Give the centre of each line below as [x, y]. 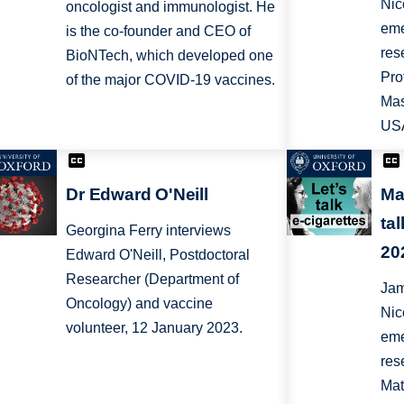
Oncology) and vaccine [140, 303]
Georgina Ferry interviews [149, 230]
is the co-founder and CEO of [159, 32]
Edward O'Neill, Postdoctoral [158, 254]
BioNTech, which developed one [170, 56]
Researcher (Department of [153, 279]
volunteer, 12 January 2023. [155, 327]
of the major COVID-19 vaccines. [171, 80]
